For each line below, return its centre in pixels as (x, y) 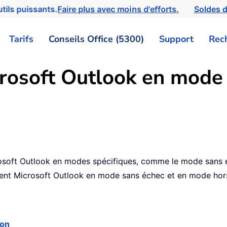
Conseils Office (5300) (96, 39)
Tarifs (21, 39)
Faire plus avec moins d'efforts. (120, 9)
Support (176, 39)
